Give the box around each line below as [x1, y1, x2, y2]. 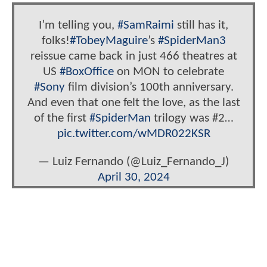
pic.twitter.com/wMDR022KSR [57, 128, 210, 141]
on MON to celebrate [114, 66, 224, 79]
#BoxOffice [60, 66, 114, 79]
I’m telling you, [39, 19, 117, 32]
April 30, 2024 [97, 171, 170, 184]
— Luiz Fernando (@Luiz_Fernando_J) [38, 156, 229, 169]
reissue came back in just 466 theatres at [30, 50, 237, 63]
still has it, [174, 19, 228, 32]
